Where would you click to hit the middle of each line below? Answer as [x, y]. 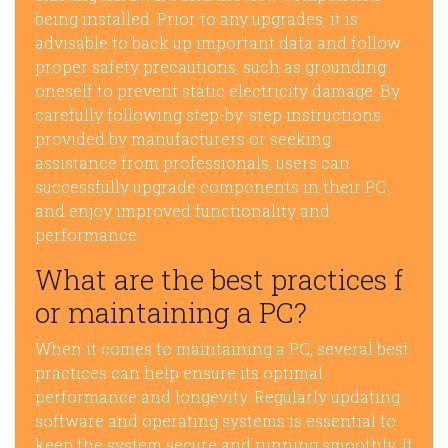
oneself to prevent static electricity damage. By [217, 90]
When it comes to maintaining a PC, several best [222, 348]
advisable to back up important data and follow [218, 42]
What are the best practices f [219, 279]
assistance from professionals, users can [192, 162]
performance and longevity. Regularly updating [217, 396]
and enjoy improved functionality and [182, 210]
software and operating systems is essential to [215, 420]
